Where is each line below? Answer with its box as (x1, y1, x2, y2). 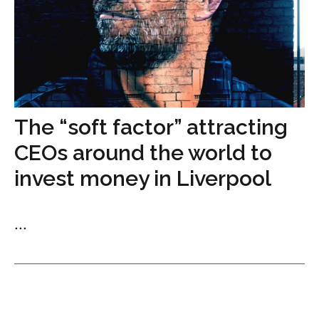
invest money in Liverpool (14, 165, 271, 191)
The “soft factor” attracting (14, 114, 288, 140)
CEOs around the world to (14, 140, 272, 165)
